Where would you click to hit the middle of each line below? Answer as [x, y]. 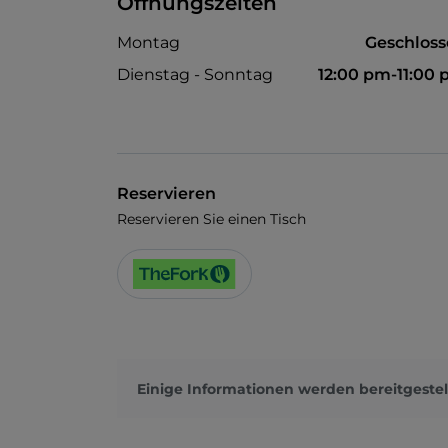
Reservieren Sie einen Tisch [211, 219]
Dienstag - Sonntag [195, 75]
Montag [148, 43]
